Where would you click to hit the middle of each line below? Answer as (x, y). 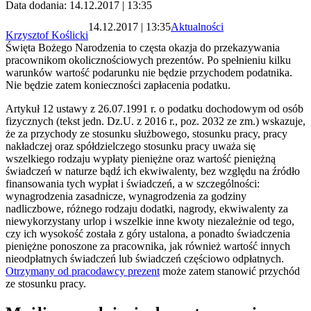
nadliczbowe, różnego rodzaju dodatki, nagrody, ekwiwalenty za (147, 209)
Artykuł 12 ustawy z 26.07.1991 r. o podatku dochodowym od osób (154, 109)
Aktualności (197, 26)
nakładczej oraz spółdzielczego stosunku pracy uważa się (131, 146)
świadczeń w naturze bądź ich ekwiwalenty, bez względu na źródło (153, 171)
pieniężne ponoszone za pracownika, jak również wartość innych (148, 246)
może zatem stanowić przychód (230, 271)
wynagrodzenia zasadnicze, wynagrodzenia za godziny (126, 196)
